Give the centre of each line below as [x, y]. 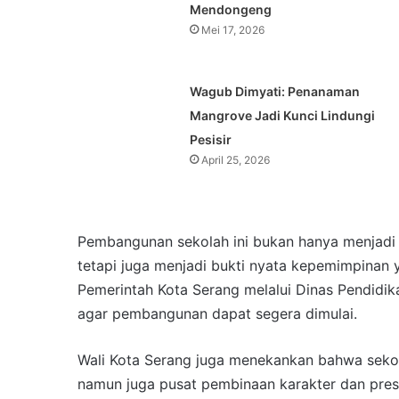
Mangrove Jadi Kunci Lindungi [282, 116]
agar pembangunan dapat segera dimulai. [217, 314]
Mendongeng [230, 10]
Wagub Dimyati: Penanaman [274, 92]
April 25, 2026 [235, 160]
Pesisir [210, 140]
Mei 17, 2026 [232, 30]
